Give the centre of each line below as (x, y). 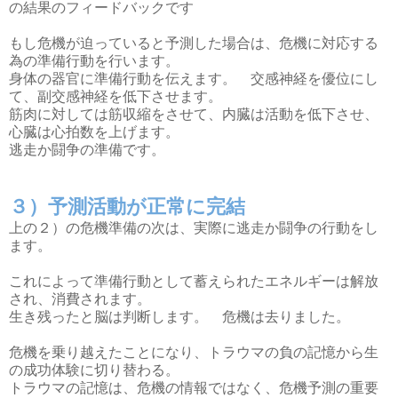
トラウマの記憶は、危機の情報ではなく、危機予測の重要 (194, 387)
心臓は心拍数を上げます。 (94, 131)
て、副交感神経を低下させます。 (115, 96)
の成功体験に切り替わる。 (94, 370)
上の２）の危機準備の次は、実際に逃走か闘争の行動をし (194, 227)
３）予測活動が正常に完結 (127, 206)
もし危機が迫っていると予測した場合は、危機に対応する (194, 43)
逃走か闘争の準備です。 (87, 149)
